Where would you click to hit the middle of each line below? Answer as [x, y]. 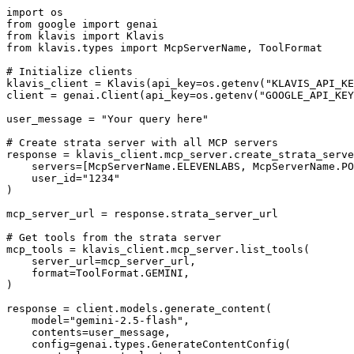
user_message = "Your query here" [107, 119]
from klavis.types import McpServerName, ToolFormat [164, 47]
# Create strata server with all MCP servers [142, 142]
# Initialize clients [70, 71]
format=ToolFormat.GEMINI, [98, 273]
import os [35, 12]
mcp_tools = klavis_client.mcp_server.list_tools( [158, 249]
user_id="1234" [63, 178]
